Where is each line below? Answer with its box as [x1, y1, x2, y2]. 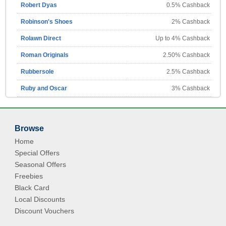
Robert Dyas [21, 2, 58, 9]
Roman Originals [21, 51, 69, 59]
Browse [15, 124, 44, 133]
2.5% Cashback [166, 68, 212, 75]
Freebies [15, 172, 43, 180]
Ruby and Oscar [21, 85, 68, 92]
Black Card [15, 184, 50, 192]
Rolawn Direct [21, 35, 62, 42]
